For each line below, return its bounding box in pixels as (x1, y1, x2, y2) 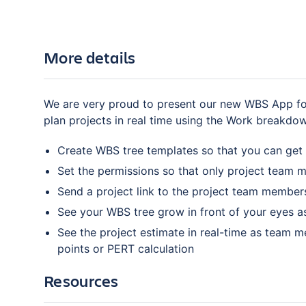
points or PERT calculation (57, 242, 194, 256)
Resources (44, 270, 119, 292)
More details (44, 46, 136, 69)
